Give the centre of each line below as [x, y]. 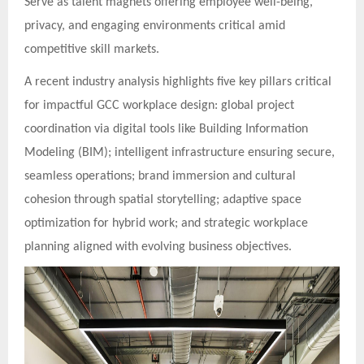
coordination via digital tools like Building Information [166, 129]
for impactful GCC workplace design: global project [159, 105]
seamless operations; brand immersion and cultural [160, 176]
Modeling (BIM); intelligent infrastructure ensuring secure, [180, 152]
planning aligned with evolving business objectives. [158, 247]
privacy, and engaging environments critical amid [155, 26]
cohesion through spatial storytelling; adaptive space [163, 199]
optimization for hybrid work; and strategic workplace [166, 223]
